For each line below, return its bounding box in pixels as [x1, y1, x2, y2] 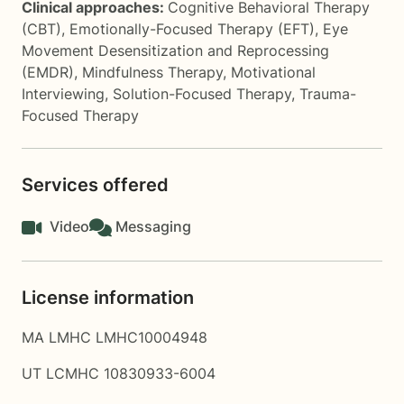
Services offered [22, 174, 169, 196]
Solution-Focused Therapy [113, 85, 291, 103]
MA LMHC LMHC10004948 [22, 328, 207, 346]
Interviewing [22, 85, 105, 103]
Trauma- [299, 85, 356, 103]
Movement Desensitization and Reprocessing [22, 41, 329, 60]
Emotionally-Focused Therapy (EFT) [69, 20, 315, 38]
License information [22, 287, 194, 308]
